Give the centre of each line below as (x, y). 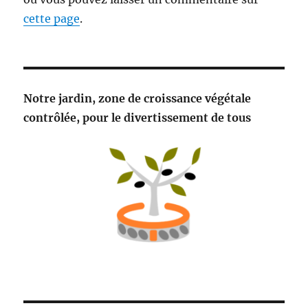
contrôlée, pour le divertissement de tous (137, 117)
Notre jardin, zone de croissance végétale (137, 98)
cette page (52, 18)
